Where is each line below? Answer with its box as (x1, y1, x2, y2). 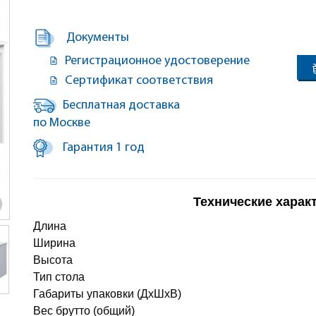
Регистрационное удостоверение (62, 54, 250, 68)
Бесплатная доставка (63, 99, 181, 112)
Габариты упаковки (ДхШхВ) (33, 288, 182, 300)
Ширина (33, 237, 76, 249)
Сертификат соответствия (62, 74, 214, 87)
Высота (33, 254, 73, 266)
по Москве (33, 116, 91, 130)
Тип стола (33, 271, 85, 283)
